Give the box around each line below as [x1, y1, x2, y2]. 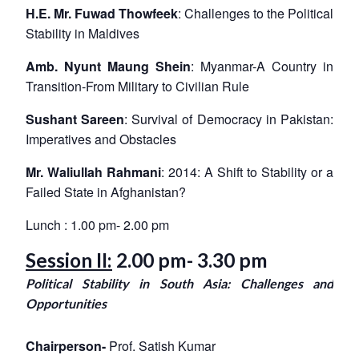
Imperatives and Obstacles [26, 130, 176, 149]
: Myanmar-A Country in [191, 57, 333, 76]
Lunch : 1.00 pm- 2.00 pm [26, 216, 169, 235]
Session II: [26, 248, 112, 272]
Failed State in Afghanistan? [26, 183, 186, 202]
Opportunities [26, 296, 107, 312]
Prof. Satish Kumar [109, 337, 216, 356]
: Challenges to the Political [178, 4, 333, 23]
